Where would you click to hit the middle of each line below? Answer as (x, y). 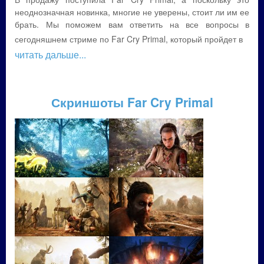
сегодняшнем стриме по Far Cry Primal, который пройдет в (129, 39)
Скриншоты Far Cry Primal (132, 102)
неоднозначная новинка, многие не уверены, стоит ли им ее (132, 12)
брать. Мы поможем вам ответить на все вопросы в (132, 24)
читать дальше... (50, 55)
